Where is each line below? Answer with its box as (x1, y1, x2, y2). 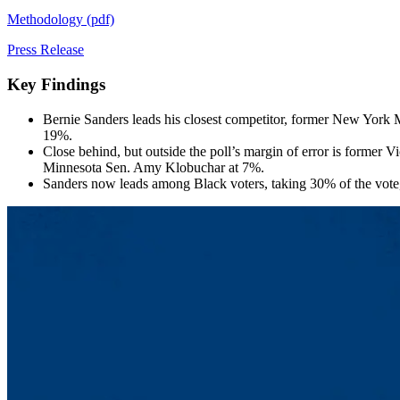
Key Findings (7, 75, 105, 95)
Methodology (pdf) (7, 12, 114, 28)
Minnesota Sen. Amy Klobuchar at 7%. (43, 159, 264, 175)
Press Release (7, 42, 84, 58)
